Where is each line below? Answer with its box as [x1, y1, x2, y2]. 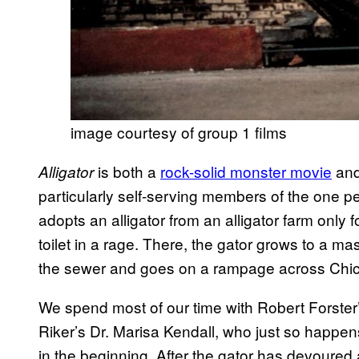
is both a [98, 159, 160, 182]
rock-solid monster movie [160, 159, 332, 182]
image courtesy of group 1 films [71, 120, 287, 143]
